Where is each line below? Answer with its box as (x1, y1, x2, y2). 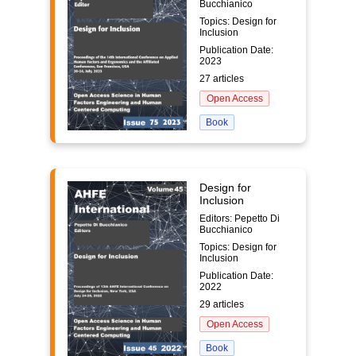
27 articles (199, 73, 244, 84)
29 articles (199, 299, 244, 310)
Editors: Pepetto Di (199, 213, 280, 224)
